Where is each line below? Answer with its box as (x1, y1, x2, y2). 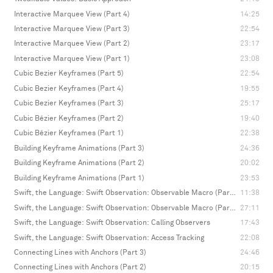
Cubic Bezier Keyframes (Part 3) (13, 99, 124, 108)
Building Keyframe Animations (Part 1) (13, 174, 144, 182)
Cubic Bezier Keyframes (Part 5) (13, 69, 124, 78)
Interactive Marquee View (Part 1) (13, 54, 130, 63)
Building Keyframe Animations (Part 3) (13, 144, 144, 152)
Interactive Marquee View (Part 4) (13, 10, 130, 18)
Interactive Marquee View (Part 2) (13, 40, 130, 48)
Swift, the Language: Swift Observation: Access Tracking (13, 233, 204, 242)
